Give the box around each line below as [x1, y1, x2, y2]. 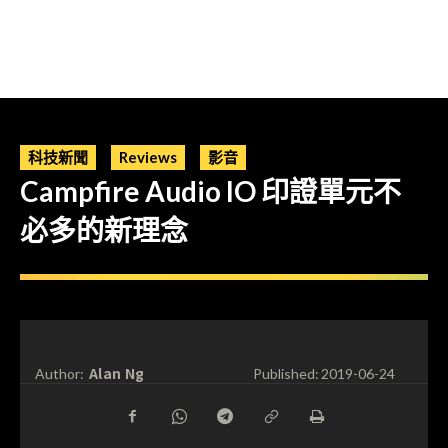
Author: [35, 365, 84, 383]
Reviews [119, 148, 177, 166]
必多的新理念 [20, 213, 188, 247]
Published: [252, 365, 319, 383]
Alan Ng [89, 362, 145, 383]
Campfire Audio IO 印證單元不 [20, 174, 401, 208]
